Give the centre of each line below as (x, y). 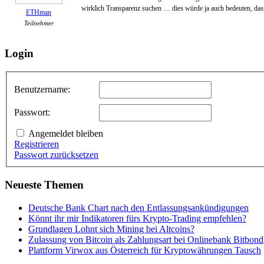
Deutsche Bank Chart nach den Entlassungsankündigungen (138, 207)
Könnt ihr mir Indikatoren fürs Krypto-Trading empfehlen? (137, 218)
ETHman (39, 12)
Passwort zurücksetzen (56, 155)
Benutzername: (42, 90)
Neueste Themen (44, 184)
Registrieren (37, 144)
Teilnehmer (39, 23)
